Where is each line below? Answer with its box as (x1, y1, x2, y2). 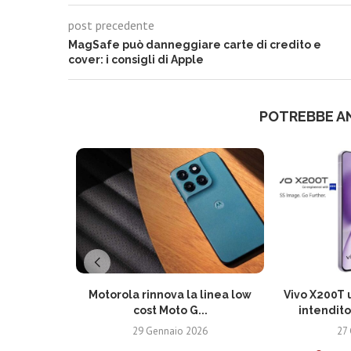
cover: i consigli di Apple (68, 52, 204, 66)
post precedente (68, 16, 154, 33)
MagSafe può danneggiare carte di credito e (68, 38, 321, 51)
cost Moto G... (132, 303, 208, 317)
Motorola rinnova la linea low (89, 288, 251, 301)
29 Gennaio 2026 (132, 324, 208, 338)
